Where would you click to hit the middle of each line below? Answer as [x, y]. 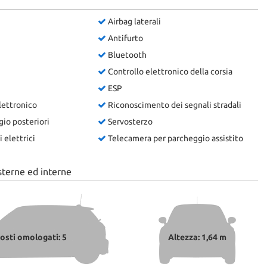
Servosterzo [130, 122]
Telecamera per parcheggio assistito [175, 138]
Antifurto [125, 38]
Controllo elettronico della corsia [170, 72]
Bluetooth [127, 55]
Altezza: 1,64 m [198, 237]
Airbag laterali [134, 21]
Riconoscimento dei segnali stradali [174, 105]
